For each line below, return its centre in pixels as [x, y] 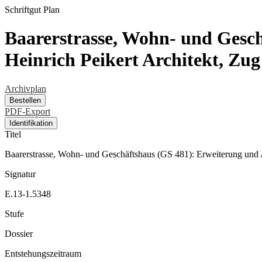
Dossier [19, 233]
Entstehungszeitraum [43, 253]
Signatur [20, 174]
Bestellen [25, 100]
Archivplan [25, 88]
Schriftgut [23, 10]
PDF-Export [27, 111]
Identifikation [31, 123]
